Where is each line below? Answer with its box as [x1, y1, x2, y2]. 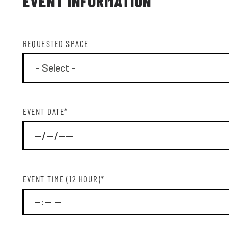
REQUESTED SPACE [22, 38, 89, 49]
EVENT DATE [22, 106, 64, 117]
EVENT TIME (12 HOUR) [22, 174, 101, 184]
